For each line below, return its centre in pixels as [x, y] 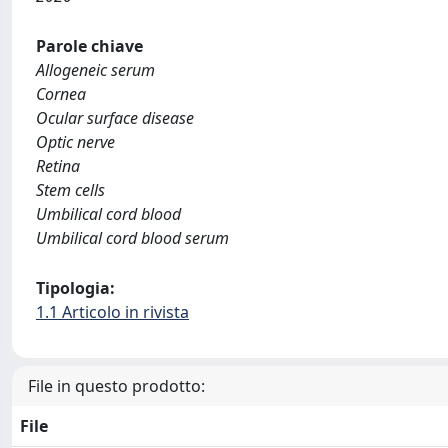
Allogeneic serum [95, 70]
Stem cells [70, 190]
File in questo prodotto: [116, 386]
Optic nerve [75, 142]
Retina [58, 166]
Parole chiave [89, 46]
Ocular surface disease [115, 118]
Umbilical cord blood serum [132, 238]
